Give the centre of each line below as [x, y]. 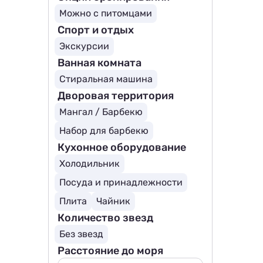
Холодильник [90, 163]
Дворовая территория [116, 96]
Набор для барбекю [104, 131]
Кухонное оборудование [122, 147]
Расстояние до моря [110, 251]
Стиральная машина [106, 79]
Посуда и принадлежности [121, 182]
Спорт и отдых [96, 30]
